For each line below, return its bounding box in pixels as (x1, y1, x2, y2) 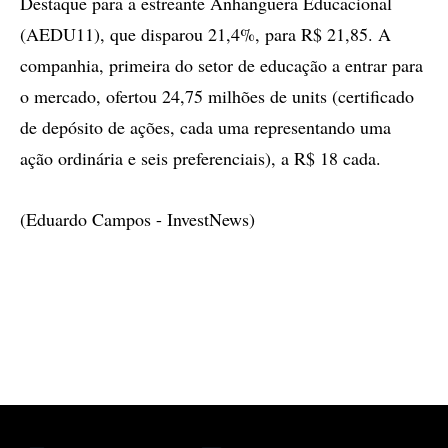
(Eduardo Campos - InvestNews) (20, 207, 255, 231)
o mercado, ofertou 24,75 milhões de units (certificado (20, 84, 414, 108)
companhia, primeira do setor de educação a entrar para (20, 53, 423, 77)
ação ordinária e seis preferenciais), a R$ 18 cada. (20, 146, 381, 170)
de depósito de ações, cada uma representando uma (20, 115, 391, 139)
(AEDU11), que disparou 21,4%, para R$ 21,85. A (20, 22, 391, 46)
